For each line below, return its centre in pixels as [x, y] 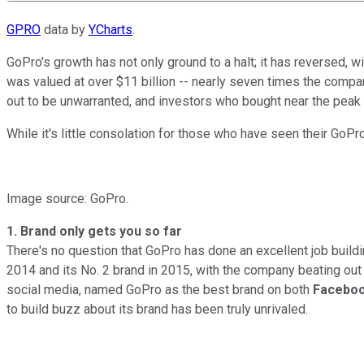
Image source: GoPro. [67, 198]
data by [65, 29]
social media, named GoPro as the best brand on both [160, 289]
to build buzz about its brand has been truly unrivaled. [157, 309]
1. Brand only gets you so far [94, 231]
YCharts [110, 29]
